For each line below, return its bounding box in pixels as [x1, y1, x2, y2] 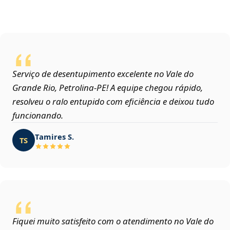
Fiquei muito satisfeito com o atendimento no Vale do [12, 215, 214, 227]
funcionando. [12, 109, 63, 122]
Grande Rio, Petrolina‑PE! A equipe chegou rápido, [12, 82, 203, 94]
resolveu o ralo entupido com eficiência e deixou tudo [12, 95, 214, 108]
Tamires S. [35, 131, 74, 142]
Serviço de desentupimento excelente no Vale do [12, 68, 194, 80]
